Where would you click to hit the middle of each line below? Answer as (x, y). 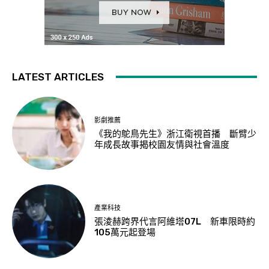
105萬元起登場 (125, 233)
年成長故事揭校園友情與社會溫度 (162, 144)
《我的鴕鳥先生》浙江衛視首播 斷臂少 (176, 134)
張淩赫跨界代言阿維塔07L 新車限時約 (175, 222)
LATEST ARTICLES (58, 77)
